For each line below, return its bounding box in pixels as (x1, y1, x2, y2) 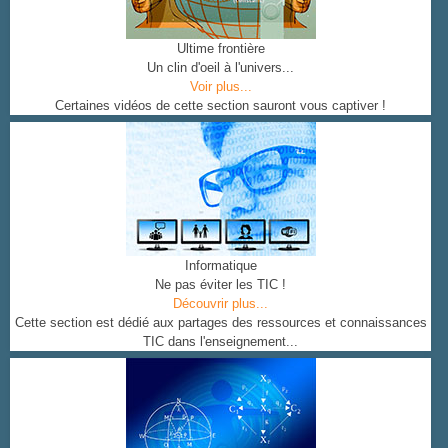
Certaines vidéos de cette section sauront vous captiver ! (55, 98, 386, 113)
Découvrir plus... (173, 296, 268, 311)
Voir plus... (189, 79, 252, 94)
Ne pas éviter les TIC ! (155, 277, 286, 292)
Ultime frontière (176, 41, 265, 56)
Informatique (184, 258, 257, 273)
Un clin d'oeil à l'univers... (147, 60, 294, 75)
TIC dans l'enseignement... (143, 334, 298, 349)
